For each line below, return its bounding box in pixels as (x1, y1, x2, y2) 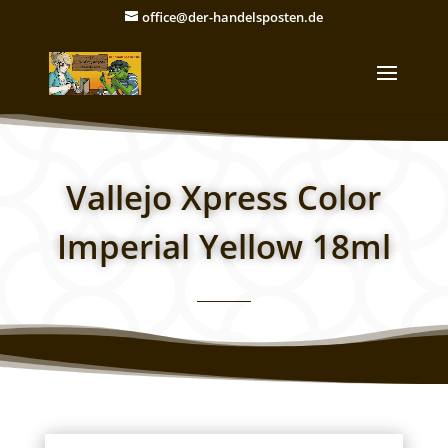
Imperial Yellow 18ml (56, 224, 391, 269)
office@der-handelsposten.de (141, 7, 323, 26)
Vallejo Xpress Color (66, 175, 382, 220)
